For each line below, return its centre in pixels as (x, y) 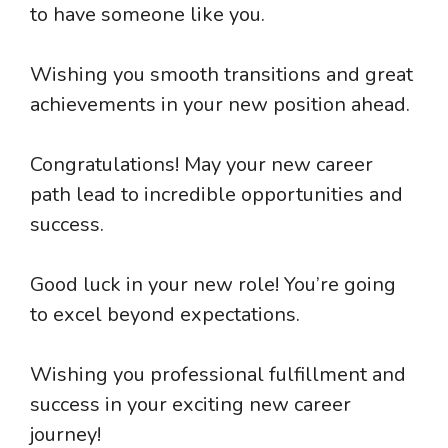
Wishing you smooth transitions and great (221, 74)
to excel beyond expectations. (165, 314)
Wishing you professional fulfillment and (218, 374)
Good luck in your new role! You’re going (213, 284)
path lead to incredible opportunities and (216, 194)
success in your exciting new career (190, 404)
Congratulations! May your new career (201, 164)
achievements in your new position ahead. (220, 104)
